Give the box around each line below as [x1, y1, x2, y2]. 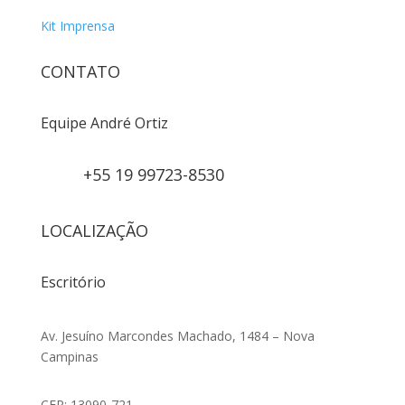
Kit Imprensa [40, 16, 115, 34]
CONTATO [40, 60, 120, 82]
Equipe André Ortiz [40, 112, 168, 133]
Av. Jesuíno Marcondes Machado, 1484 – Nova [40, 326, 315, 344]
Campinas [40, 347, 99, 365]
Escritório [40, 271, 106, 292]
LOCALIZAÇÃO [40, 219, 148, 241]
